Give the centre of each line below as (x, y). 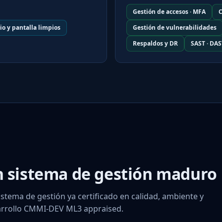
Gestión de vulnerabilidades (175, 27)
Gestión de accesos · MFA (169, 11)
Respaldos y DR (155, 43)
